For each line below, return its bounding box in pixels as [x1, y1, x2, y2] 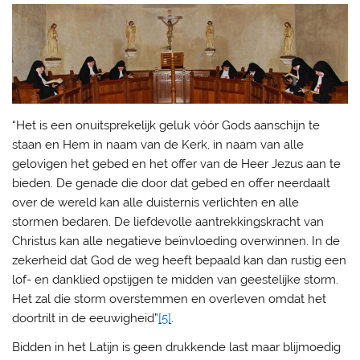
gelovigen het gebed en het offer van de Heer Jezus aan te [12, 157, 342, 172]
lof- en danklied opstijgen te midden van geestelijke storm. [12, 272, 339, 288]
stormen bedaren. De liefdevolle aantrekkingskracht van [12, 215, 325, 230]
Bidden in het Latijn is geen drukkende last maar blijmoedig [12, 339, 342, 354]
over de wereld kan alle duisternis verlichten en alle [12, 195, 300, 211]
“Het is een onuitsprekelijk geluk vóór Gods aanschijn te [12, 118, 321, 133]
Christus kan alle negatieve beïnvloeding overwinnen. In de [12, 234, 341, 249]
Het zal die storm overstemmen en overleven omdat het [12, 292, 327, 307]
